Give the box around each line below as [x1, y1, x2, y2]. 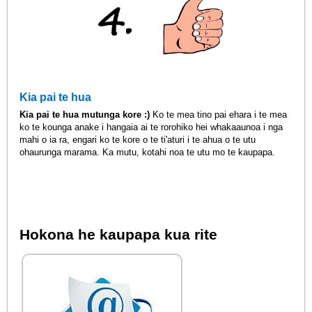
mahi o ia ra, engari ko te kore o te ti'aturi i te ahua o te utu [19, 134, 256, 146]
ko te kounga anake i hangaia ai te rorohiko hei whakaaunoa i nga [19, 122, 283, 133]
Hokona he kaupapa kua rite [19, 226, 218, 243]
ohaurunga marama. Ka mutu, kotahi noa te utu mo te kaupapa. [19, 147, 276, 158]
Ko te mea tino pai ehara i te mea [150, 109, 288, 120]
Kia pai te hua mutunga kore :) [19, 109, 150, 120]
